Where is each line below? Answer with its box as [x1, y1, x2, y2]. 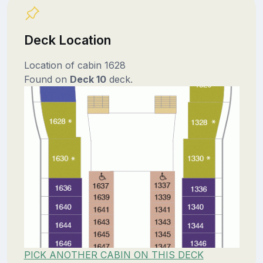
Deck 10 [69, 73, 106, 85]
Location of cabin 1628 [23, 59, 126, 71]
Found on [23, 73, 70, 85]
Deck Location [23, 32, 111, 48]
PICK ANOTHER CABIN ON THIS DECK [23, 249, 204, 261]
